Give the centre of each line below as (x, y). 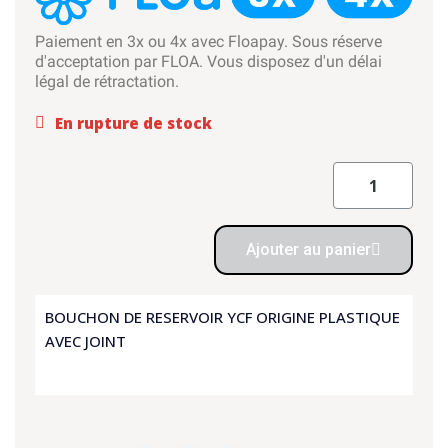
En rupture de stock (133, 122)
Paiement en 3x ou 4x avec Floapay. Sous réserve (208, 42)
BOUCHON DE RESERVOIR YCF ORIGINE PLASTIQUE (222, 317)
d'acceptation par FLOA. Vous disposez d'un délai (208, 62)
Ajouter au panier (308, 250)
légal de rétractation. (107, 82)
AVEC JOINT (85, 341)
